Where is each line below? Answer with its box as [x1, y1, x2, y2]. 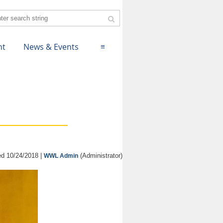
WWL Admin [44, 152, 78, 159]
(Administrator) [78, 152, 122, 159]
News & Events [23, 41, 79, 52]
